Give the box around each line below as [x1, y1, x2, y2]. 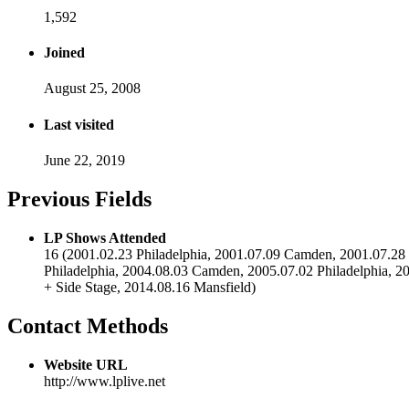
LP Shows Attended [44, 229, 166, 246]
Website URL [44, 356, 128, 372]
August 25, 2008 [44, 80, 141, 97]
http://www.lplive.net [44, 372, 165, 389]
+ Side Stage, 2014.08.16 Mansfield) [44, 278, 256, 295]
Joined [44, 45, 85, 61]
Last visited [44, 116, 114, 132]
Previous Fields [7, 186, 152, 211]
